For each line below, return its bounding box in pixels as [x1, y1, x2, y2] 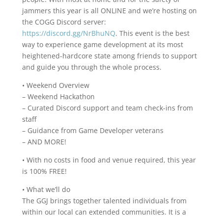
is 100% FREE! [22, 166, 67, 176]
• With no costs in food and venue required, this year [22, 155, 196, 165]
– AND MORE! [22, 137, 66, 146]
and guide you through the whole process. [22, 62, 162, 72]
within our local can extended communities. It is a [22, 207, 186, 217]
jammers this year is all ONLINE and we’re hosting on [22, 6, 197, 15]
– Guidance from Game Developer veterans [22, 126, 164, 135]
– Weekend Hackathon [22, 92, 95, 101]
